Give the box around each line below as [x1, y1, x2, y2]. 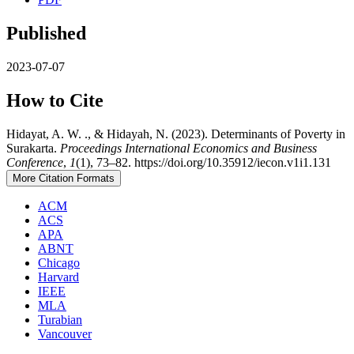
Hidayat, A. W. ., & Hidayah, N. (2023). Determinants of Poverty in [6, 126, 345, 141]
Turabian [38, 312, 82, 326]
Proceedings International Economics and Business [60, 141, 317, 155]
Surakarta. [6, 141, 60, 155]
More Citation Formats [13, 171, 115, 184]
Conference [6, 155, 63, 169]
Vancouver [38, 326, 92, 341]
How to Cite [6, 89, 104, 111]
